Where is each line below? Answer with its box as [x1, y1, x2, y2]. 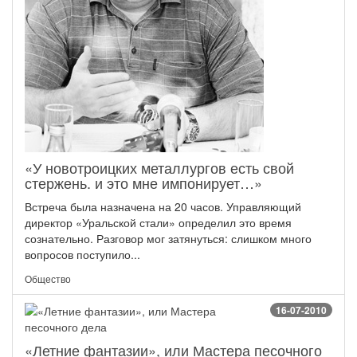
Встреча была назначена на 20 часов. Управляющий [25, 198, 301, 215]
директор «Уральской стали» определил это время [25, 214, 292, 231]
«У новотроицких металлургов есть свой [25, 157, 294, 178]
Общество [25, 272, 71, 286]
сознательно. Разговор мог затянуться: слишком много [25, 230, 312, 247]
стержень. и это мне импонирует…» [25, 172, 262, 194]
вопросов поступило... [25, 246, 140, 263]
